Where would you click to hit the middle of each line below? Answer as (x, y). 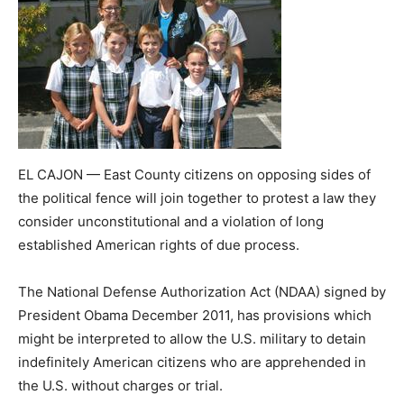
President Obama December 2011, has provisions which (195, 315)
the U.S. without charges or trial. (120, 385)
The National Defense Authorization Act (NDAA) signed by (202, 291)
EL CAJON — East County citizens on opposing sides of (194, 174)
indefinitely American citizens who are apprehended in (192, 362)
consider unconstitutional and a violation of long (171, 221)
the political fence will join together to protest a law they (197, 197)
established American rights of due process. (159, 244)
